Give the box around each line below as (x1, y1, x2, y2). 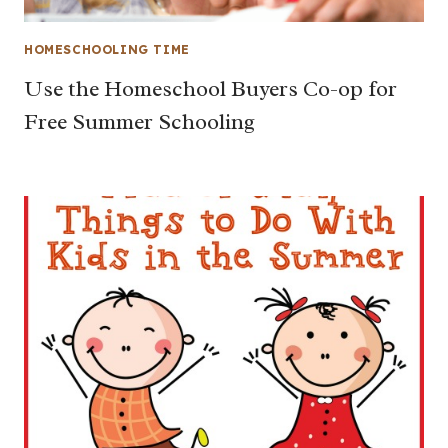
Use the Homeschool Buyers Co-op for (24, 74, 397, 103)
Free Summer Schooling (24, 107, 255, 136)
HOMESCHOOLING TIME (24, 42, 190, 57)
